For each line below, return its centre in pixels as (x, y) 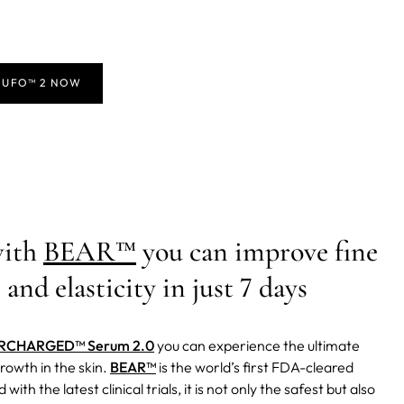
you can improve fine (257, 252)
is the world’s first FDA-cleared (255, 367)
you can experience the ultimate (257, 346)
